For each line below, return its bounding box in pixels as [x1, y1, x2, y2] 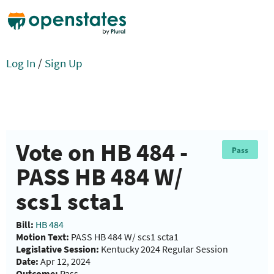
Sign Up [45, 56, 83, 71]
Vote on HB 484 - [16, 137, 188, 168]
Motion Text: [16, 231, 69, 243]
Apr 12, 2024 [39, 255, 91, 268]
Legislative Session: [16, 243, 99, 256]
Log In [6, 56, 35, 71]
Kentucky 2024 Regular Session [99, 243, 228, 256]
